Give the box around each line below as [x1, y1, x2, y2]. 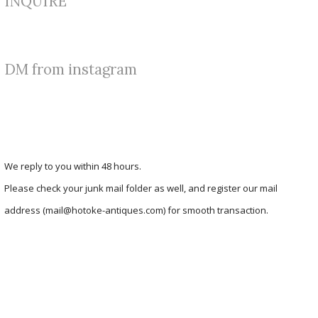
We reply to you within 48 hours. [4, 160, 142, 173]
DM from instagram [4, 60, 138, 79]
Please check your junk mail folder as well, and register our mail [4, 182, 278, 195]
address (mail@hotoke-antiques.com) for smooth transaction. [4, 204, 269, 217]
